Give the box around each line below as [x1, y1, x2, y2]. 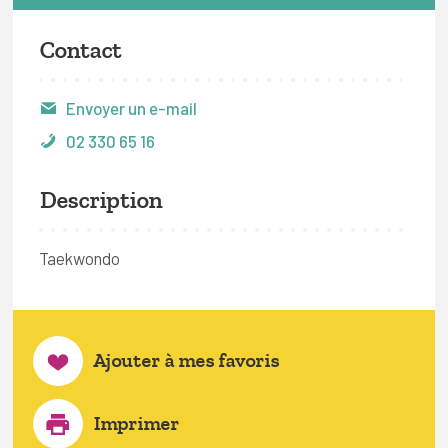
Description [39, 186, 162, 214]
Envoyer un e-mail [66, 98, 197, 118]
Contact [39, 36, 121, 64]
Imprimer [93, 412, 179, 435]
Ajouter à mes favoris [93, 349, 279, 372]
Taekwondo [39, 248, 120, 268]
